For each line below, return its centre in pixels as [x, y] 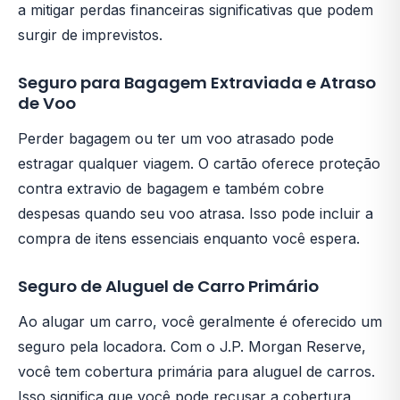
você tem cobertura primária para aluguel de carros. [196, 371]
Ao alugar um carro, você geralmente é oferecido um [200, 321]
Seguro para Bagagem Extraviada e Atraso [197, 82]
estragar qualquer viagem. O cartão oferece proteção [199, 163]
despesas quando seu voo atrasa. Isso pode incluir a [196, 213]
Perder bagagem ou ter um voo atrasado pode [176, 138]
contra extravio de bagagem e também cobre [171, 188]
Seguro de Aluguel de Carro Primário [168, 286]
